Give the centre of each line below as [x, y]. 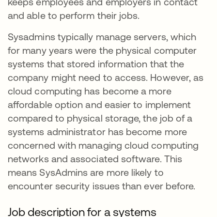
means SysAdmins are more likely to [86, 172]
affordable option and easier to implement [100, 104]
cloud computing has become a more [90, 91]
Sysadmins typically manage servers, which [102, 37]
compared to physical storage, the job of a [100, 118]
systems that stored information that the [96, 64]
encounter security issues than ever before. [103, 186]
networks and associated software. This [95, 159]
